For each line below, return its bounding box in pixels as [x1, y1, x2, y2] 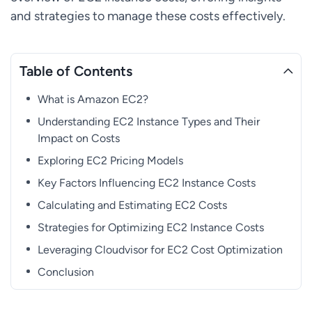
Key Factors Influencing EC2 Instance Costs [38, 176, 256, 190]
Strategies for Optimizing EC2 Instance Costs [38, 221, 265, 235]
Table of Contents [19, 63, 132, 79]
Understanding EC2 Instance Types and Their [38, 115, 260, 129]
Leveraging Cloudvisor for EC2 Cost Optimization [38, 243, 283, 257]
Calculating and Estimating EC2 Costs [38, 198, 228, 212]
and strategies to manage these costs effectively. [10, 8, 286, 24]
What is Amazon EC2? [38, 93, 149, 107]
